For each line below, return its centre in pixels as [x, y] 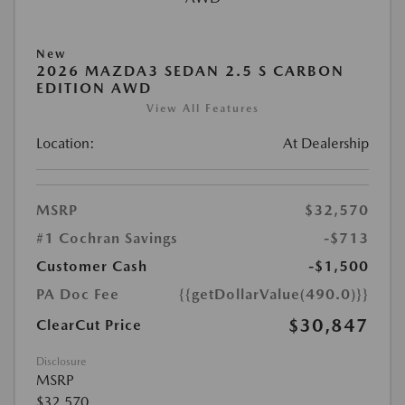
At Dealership [326, 144]
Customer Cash [92, 267]
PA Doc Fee [78, 295]
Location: [66, 144]
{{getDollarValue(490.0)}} [274, 295]
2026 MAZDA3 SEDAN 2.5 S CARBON [190, 71]
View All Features [202, 109]
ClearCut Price [89, 325]
